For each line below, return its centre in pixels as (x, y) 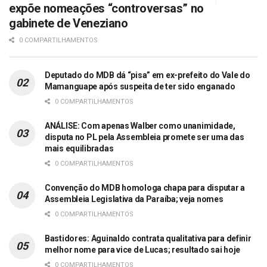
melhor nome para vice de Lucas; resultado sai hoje (143, 250)
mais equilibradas (79, 149)
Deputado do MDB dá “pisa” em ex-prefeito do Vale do (148, 75)
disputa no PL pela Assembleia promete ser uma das (145, 137)
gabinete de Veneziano (69, 24)
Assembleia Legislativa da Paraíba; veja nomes (134, 199)
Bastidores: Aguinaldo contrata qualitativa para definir (148, 239)
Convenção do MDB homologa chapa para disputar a (145, 188)
